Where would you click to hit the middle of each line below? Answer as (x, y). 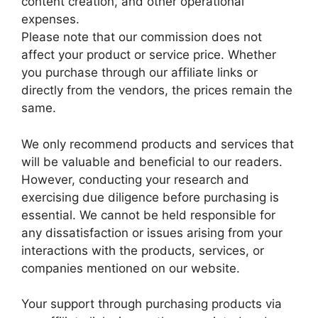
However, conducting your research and (135, 179)
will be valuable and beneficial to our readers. (152, 161)
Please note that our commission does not (142, 37)
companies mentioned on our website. (131, 268)
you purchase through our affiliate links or (139, 72)
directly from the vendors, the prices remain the (157, 90)
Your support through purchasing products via (152, 304)
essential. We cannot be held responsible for (148, 215)
